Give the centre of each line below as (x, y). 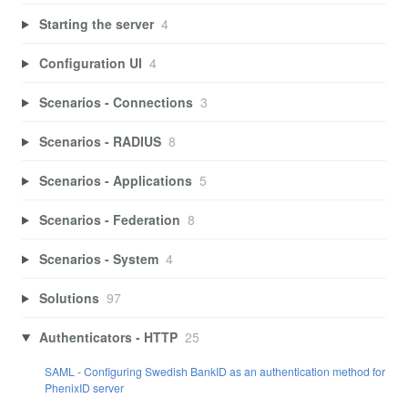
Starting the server (96, 23)
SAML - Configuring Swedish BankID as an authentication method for (214, 372)
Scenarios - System (98, 258)
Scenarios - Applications (115, 180)
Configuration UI (90, 62)
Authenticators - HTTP (108, 337)
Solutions (69, 297)
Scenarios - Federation (109, 219)
